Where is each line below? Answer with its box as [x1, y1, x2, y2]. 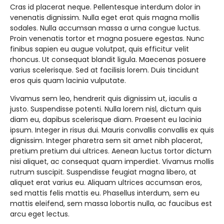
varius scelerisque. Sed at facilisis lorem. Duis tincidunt [10, 65, 199, 75]
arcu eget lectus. [10, 209, 69, 219]
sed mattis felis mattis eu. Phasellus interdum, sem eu [10, 188, 199, 198]
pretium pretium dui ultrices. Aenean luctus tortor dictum [10, 146, 211, 156]
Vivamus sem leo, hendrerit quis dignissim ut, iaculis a [10, 93, 197, 103]
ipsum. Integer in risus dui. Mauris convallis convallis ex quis [10, 125, 214, 135]
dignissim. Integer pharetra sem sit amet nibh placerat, [10, 135, 202, 145]
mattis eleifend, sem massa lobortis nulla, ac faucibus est [10, 198, 212, 208]
